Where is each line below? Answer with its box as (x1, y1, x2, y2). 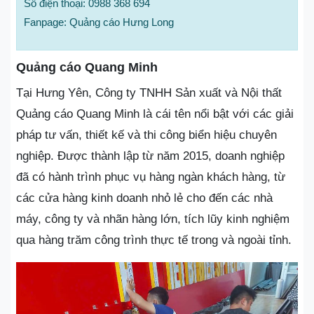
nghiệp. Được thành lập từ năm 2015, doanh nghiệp (16, 149, 285, 163)
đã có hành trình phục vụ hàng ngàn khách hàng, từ (16, 170, 285, 184)
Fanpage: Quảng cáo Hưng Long (24, 16, 174, 29)
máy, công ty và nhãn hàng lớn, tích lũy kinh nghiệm (16, 212, 289, 226)
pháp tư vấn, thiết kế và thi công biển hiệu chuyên (16, 128, 277, 142)
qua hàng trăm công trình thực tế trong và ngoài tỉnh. (16, 233, 292, 247)
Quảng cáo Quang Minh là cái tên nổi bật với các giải (16, 107, 294, 121)
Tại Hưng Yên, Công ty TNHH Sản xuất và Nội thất (16, 86, 282, 100)
